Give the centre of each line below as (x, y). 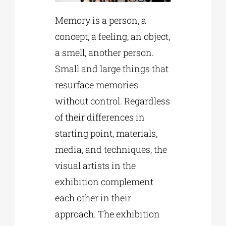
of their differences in (100, 117)
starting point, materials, (106, 133)
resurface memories (97, 85)
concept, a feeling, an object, (113, 37)
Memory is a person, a (101, 20)
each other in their (93, 198)
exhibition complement (104, 182)
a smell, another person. (105, 53)
